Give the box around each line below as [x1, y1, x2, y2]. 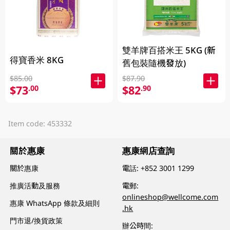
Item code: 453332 [8, 118, 72, 128]
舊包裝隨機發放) [122, 56, 186, 69]
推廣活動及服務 [10, 181, 61, 191]
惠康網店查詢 [122, 145, 175, 157]
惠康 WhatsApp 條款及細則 [10, 198, 100, 208]
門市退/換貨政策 [10, 216, 63, 226]
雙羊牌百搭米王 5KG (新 [122, 44, 216, 56]
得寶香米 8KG [10, 54, 64, 66]
